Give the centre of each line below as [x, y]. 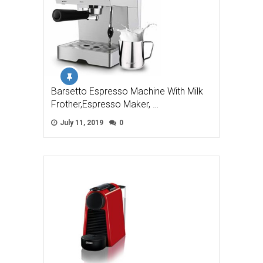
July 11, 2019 [81, 123]
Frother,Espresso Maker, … [105, 104]
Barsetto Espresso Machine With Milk [127, 92]
